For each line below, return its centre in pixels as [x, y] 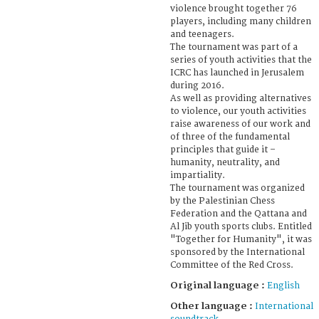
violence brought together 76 [234, 9]
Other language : [213, 306]
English [283, 286]
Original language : [219, 285]
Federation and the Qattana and [239, 214]
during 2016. [197, 85]
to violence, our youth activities [238, 111]
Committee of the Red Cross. [232, 265]
